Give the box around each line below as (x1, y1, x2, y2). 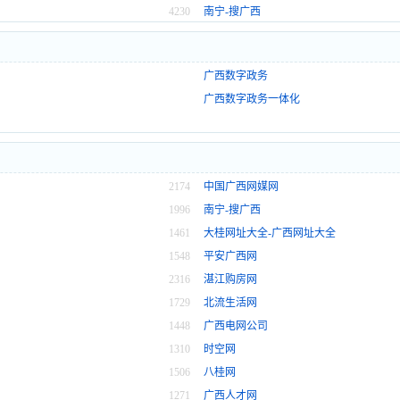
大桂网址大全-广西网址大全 (204, 227, 336, 240)
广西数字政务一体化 (204, 93, 300, 106)
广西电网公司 (204, 320, 268, 333)
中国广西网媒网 (204, 180, 279, 194)
